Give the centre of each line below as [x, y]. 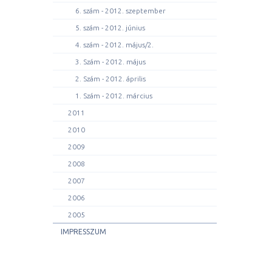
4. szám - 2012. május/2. [114, 45]
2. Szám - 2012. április [110, 79]
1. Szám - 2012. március [114, 96]
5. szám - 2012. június [110, 28]
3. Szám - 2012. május [110, 62]
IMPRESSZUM [83, 232]
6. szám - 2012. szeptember [121, 11]
